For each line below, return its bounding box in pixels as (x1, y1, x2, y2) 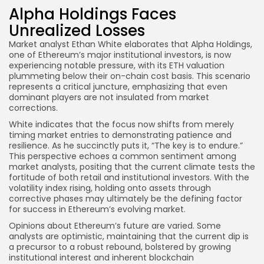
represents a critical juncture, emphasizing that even (9, 81, 227, 93)
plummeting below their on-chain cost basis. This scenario (9, 70, 250, 82)
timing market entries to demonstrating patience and (9, 129, 232, 141)
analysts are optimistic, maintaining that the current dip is (9, 230, 249, 243)
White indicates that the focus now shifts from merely (9, 118, 234, 131)
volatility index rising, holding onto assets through (9, 182, 211, 194)
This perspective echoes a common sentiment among (9, 150, 236, 163)
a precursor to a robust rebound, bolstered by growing (9, 241, 231, 253)
